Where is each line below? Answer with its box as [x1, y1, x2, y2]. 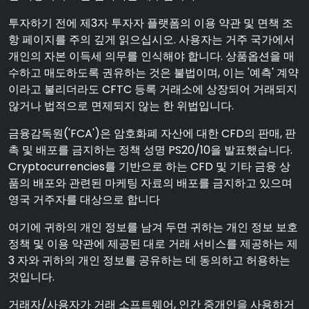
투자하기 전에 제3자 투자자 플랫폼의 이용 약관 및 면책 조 [8, 15, 293, 31]
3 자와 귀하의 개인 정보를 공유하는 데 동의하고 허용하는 [8, 252, 290, 268]
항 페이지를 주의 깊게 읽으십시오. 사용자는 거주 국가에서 [8, 32, 295, 48]
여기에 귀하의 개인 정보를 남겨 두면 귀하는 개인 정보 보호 [8, 219, 298, 235]
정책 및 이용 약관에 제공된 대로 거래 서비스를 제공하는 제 [8, 236, 298, 252]
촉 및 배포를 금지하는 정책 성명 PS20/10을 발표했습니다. [8, 142, 292, 158]
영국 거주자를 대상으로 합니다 [8, 192, 160, 208]
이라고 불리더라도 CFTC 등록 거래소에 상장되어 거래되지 [8, 81, 297, 97]
